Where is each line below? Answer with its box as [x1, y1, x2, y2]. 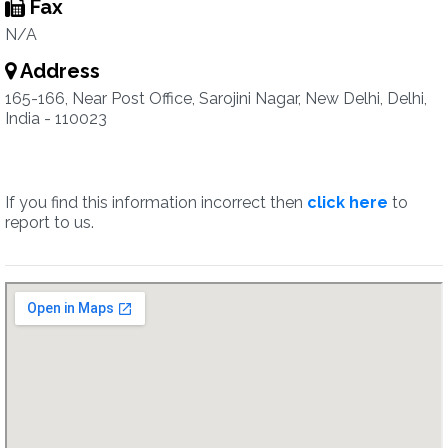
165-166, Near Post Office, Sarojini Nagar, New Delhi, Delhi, [5, 89, 427, 108]
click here [307, 193, 388, 212]
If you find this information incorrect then [5, 193, 307, 212]
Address [16, 59, 100, 83]
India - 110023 [5, 109, 107, 128]
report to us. [5, 213, 94, 232]
